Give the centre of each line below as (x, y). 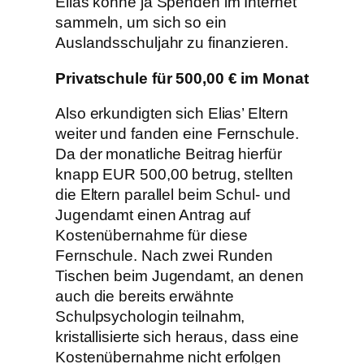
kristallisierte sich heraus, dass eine (178, 337)
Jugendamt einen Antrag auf (153, 215)
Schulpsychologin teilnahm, (150, 317)
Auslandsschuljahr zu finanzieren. (172, 43)
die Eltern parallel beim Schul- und (173, 195)
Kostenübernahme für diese (152, 236)
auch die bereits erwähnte (145, 297)
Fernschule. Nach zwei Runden (165, 256)
